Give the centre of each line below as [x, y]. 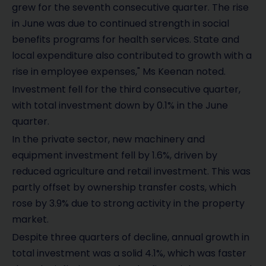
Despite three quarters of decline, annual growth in [131, 237]
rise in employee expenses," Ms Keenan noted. [119, 71]
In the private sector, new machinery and [108, 139]
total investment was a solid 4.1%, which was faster [129, 254]
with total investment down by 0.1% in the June [120, 105]
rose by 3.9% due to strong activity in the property [128, 203]
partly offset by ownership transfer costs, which [124, 187]
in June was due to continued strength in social [121, 23]
